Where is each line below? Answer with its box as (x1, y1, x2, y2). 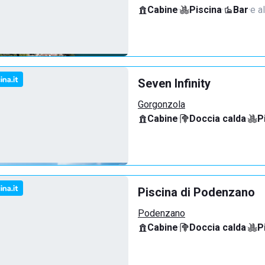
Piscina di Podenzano (138, 185, 255, 199)
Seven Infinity (138, 76, 211, 91)
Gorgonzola (138, 99, 185, 110)
